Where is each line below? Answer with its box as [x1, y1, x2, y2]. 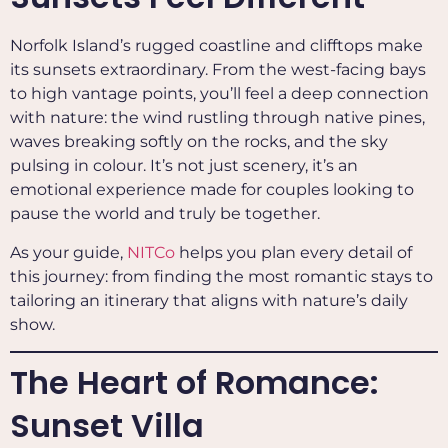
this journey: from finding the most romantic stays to [10, 266, 433, 286]
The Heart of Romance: [10, 360, 379, 406]
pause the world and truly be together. [10, 204, 320, 224]
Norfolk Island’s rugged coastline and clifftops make [10, 36, 423, 56]
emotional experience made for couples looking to [10, 180, 414, 200]
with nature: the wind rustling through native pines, [10, 108, 425, 128]
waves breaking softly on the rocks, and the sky [10, 132, 388, 152]
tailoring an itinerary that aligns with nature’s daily [10, 290, 408, 310]
